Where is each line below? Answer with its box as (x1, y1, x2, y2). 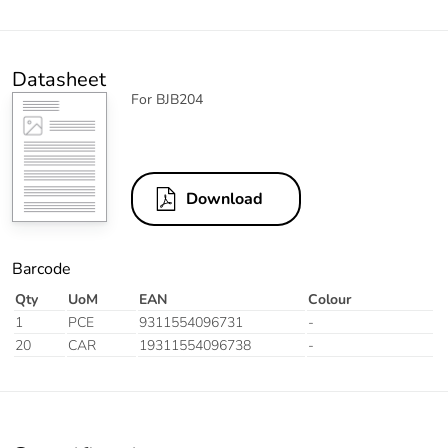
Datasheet (12, 66, 106, 94)
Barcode (12, 258, 71, 281)
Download (186, 188, 263, 211)
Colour (308, 290, 351, 310)
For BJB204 (131, 90, 203, 110)
